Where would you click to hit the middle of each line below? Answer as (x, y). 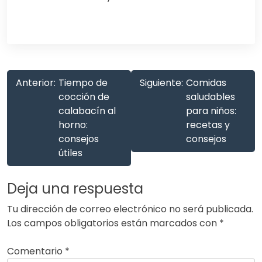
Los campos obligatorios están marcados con (113, 223)
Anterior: (36, 83)
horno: (73, 125)
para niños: (211, 111)
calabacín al (87, 111)
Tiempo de (83, 83)
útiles (70, 153)
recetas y (208, 125)
